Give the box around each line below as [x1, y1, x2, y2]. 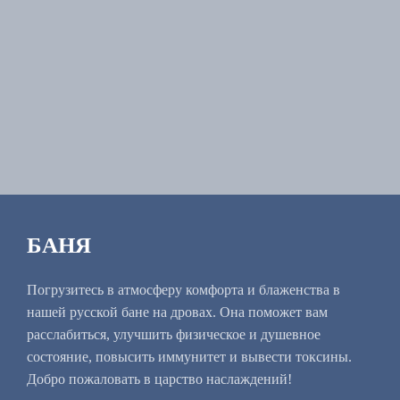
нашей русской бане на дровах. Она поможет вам [27, 304, 328, 320]
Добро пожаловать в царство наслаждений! [27, 371, 292, 387]
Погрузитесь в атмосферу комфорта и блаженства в [27, 281, 340, 297]
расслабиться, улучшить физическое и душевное [27, 326, 321, 342]
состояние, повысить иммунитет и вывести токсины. [27, 348, 352, 364]
